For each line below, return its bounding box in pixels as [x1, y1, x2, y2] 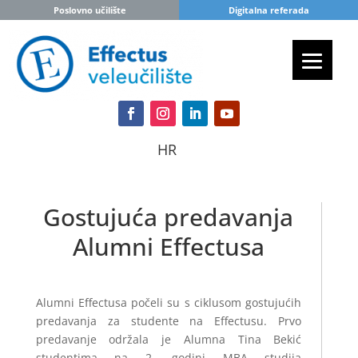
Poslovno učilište [53, 4, 126, 16]
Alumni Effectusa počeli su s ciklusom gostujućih [35, 294, 302, 310]
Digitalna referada [228, 4, 309, 16]
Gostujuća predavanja [43, 200, 294, 233]
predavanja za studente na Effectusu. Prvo [35, 312, 302, 328]
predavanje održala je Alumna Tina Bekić [35, 331, 302, 347]
